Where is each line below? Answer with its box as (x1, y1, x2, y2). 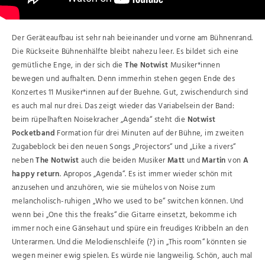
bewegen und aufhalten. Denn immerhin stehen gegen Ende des (12, 72, 235, 85)
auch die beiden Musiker (79, 154, 167, 167)
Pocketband (12, 127, 56, 140)
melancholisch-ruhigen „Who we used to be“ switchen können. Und (12, 195, 244, 208)
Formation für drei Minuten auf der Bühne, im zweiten (55, 127, 244, 140)
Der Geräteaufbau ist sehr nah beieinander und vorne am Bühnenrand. (12, 31, 253, 44)
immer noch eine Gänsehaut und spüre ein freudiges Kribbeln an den (12, 222, 248, 235)
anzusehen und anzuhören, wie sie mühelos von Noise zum (12, 181, 216, 194)
